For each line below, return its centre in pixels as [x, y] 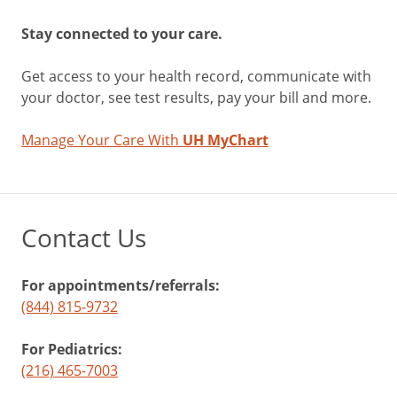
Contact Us [84, 237]
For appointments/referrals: [121, 285]
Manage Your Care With [102, 140]
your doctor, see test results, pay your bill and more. [196, 97]
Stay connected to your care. [122, 33]
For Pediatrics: [72, 349]
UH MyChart [226, 140]
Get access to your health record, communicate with [196, 76]
